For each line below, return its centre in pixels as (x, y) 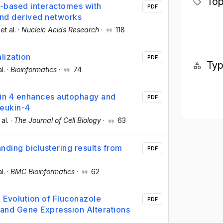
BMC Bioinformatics (43, 171)
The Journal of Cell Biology (57, 120)
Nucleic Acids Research (60, 30)
